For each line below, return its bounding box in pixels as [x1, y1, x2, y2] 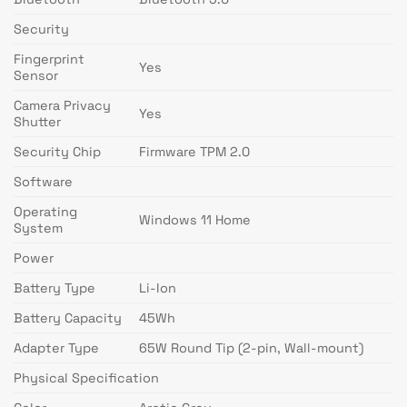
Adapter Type [14, 340, 99, 357]
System [14, 220, 63, 237]
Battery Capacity [14, 310, 122, 327]
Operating [14, 203, 77, 221]
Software [14, 174, 73, 191]
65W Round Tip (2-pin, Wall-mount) [139, 340, 364, 357]
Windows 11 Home [139, 212, 252, 229]
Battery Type [14, 280, 95, 297]
